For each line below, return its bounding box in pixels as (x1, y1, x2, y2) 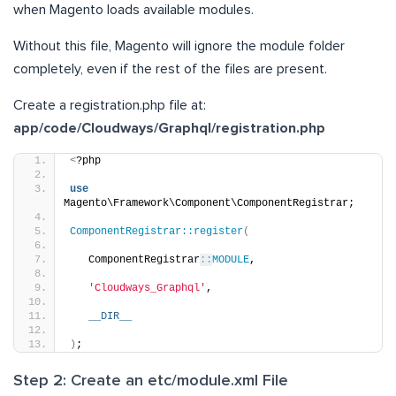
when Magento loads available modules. (13, 2, 254, 17)
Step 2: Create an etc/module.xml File (13, 372, 288, 389)
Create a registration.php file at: (13, 97, 206, 112)
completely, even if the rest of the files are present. (13, 61, 327, 76)
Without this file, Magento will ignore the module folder (13, 38, 345, 53)
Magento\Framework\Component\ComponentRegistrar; (64, 196, 354, 209)
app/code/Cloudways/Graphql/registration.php (13, 120, 325, 135)
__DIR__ (88, 309, 132, 323)
